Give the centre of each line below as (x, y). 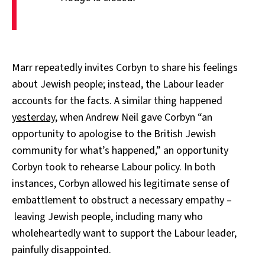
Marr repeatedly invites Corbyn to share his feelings (125, 67)
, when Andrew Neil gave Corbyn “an (134, 117)
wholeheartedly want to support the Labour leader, (124, 233)
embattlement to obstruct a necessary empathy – (122, 200)
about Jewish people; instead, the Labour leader (118, 84)
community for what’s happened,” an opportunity (120, 150)
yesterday (33, 117)
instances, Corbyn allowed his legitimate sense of (121, 183)
